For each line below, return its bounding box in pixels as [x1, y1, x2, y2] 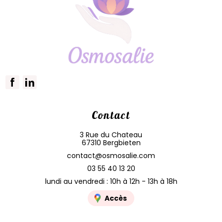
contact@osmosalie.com [67, 151, 155, 161]
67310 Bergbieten [81, 138, 141, 148]
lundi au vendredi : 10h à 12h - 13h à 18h [45, 176, 177, 186]
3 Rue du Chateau [80, 130, 142, 140]
